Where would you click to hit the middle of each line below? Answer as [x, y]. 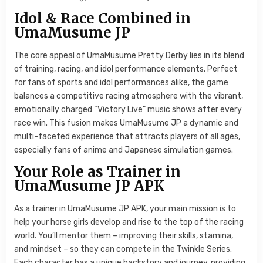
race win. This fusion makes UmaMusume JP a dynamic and [127, 123]
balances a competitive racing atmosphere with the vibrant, [129, 96]
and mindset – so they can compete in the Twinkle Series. [123, 249]
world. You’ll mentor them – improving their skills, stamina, [124, 235]
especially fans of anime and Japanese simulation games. [124, 150]
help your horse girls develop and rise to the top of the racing [129, 222]
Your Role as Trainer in [98, 172]
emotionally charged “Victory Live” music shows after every [128, 109]
